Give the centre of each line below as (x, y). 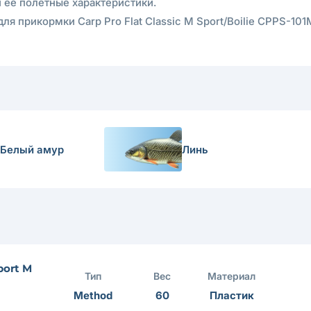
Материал (232, 276)
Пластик (232, 295)
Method (93, 295)
